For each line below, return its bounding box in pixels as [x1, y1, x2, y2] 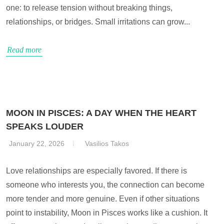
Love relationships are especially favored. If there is [6, 166, 187, 175]
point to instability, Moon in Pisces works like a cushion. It [6, 208, 207, 217]
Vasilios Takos [85, 139, 129, 147]
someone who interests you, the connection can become [6, 180, 204, 189]
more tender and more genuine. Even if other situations [6, 194, 199, 203]
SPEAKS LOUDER [6, 121, 83, 131]
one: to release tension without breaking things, [6, 3, 172, 12]
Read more [7, 45, 41, 54]
